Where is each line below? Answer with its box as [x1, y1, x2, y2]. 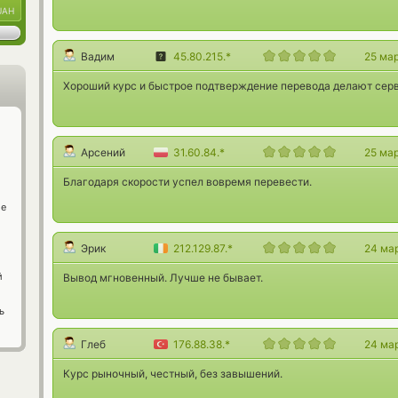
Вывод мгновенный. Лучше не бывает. [63, 271, 263, 284]
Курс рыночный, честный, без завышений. [63, 367, 283, 380]
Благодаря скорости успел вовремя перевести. [63, 175, 312, 188]
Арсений [81, 146, 125, 159]
